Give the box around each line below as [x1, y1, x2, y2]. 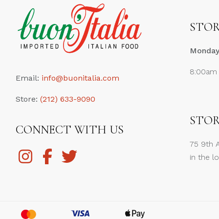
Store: [16, 94, 40, 104]
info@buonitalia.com [42, 73, 119, 83]
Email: [16, 73, 42, 83]
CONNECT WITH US [16, 123, 124, 137]
